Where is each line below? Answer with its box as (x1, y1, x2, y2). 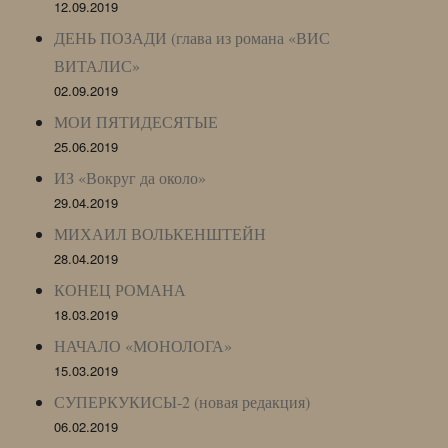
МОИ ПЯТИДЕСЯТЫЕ (54, 110, 219, 132)
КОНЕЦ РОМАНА (54, 278, 187, 300)
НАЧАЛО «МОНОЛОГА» (54, 334, 233, 356)
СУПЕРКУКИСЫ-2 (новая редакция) (54, 390, 311, 412)
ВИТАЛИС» (54, 54, 141, 76)
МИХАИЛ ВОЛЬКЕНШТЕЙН (54, 222, 267, 244)
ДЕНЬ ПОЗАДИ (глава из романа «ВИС (54, 26, 331, 48)
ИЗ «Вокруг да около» (54, 166, 207, 188)
